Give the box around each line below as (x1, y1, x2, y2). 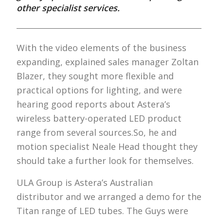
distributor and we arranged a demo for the (16, 190, 201, 202)
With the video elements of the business (16, 42, 186, 54)
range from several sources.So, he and (16, 127, 177, 139)
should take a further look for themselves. (16, 155, 194, 167)
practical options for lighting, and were (16, 84, 182, 96)
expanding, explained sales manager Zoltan (16, 56, 199, 68)
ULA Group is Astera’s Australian (16, 176, 153, 188)
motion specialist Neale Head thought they (16, 141, 198, 153)
